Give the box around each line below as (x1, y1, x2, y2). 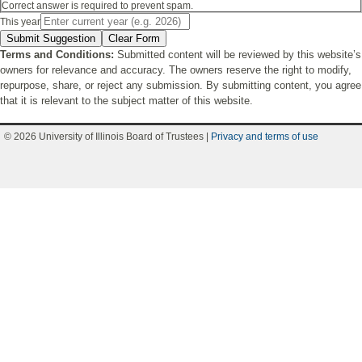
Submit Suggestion (6, 32, 95, 44)
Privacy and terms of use (211, 131, 318, 142)
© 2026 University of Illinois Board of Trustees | (4, 131, 211, 142)
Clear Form (108, 32, 160, 44)
